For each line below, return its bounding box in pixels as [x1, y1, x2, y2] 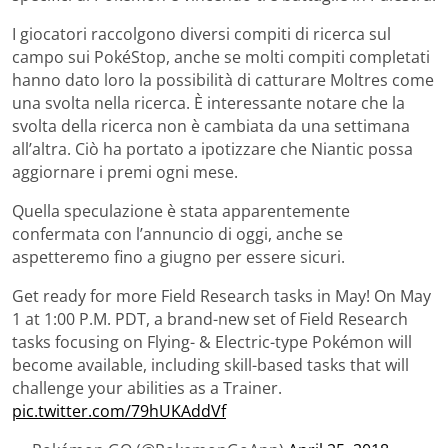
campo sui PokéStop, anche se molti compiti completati [12, 45, 430, 68]
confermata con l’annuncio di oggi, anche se [12, 222, 343, 245]
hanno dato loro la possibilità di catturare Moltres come [12, 68, 434, 91]
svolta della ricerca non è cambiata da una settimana [12, 114, 410, 137]
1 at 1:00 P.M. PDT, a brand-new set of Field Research [12, 307, 408, 330]
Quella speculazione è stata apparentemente [12, 199, 350, 222]
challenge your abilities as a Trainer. [12, 376, 282, 399]
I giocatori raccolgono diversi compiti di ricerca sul [12, 22, 391, 45]
